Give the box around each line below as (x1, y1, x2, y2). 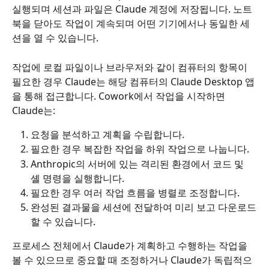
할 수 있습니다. (31, 215, 95, 229)
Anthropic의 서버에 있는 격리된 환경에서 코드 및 (31, 157, 246, 171)
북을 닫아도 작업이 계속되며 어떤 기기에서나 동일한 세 (12, 17, 250, 31)
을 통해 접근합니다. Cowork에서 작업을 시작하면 (12, 89, 228, 103)
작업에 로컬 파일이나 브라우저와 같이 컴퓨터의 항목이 (12, 60, 250, 74)
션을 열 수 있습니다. (12, 31, 98, 45)
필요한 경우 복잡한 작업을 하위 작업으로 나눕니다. (31, 142, 249, 156)
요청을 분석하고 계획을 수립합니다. (31, 127, 184, 141)
